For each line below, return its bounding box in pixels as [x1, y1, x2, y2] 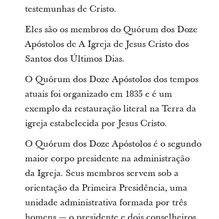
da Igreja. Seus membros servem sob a [24, 167, 178, 179]
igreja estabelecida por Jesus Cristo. [24, 117, 167, 130]
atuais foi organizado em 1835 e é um [24, 88, 172, 100]
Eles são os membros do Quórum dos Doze [24, 23, 197, 36]
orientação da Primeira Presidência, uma [24, 182, 187, 194]
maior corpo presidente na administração [24, 153, 190, 165]
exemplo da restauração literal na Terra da [24, 103, 196, 115]
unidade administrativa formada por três [24, 197, 187, 209]
